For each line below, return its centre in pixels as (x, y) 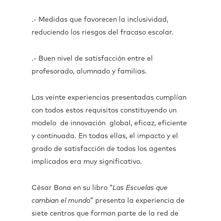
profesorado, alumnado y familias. (89, 72)
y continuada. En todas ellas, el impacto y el (105, 136)
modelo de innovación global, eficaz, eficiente (109, 123)
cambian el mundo (61, 201)
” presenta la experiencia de (137, 201)
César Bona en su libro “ (72, 188)
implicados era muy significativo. (87, 162)
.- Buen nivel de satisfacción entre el (92, 59)
